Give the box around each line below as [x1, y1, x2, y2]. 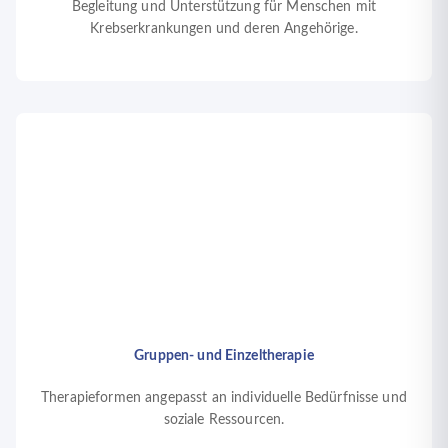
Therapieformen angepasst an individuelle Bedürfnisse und [41, 390, 407, 405]
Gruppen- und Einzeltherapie [134, 348, 314, 363]
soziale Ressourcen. [163, 412, 285, 427]
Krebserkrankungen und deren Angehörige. [90, 22, 358, 36]
